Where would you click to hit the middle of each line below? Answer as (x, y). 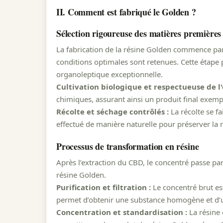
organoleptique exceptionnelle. (110, 74)
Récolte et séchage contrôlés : (112, 111)
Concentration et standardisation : (122, 212)
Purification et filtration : (104, 187)
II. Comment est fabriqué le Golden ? (126, 12)
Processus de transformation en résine (128, 146)
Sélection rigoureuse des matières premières (139, 33)
